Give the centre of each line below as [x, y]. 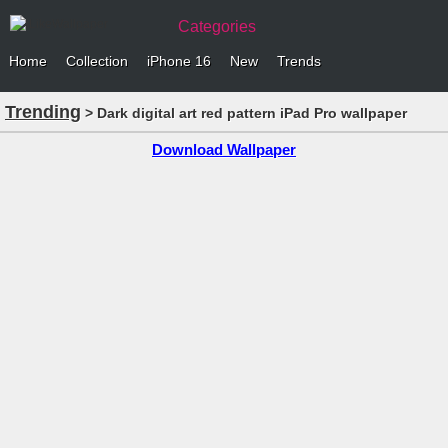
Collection [97, 61]
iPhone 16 [179, 61]
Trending [48, 112]
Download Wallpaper [224, 149]
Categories [217, 26]
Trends [299, 61]
